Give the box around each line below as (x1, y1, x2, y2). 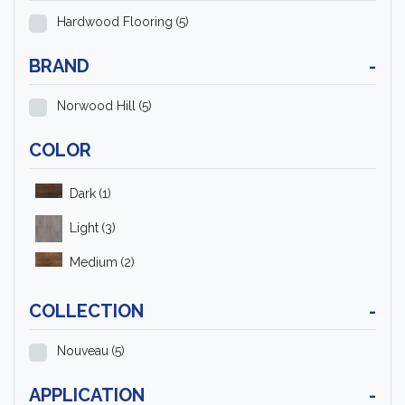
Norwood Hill (57, 98, 136, 113)
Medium (70, 255, 118, 270)
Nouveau (57, 343, 108, 358)
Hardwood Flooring (57, 14, 173, 29)
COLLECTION (29, 299, 144, 322)
